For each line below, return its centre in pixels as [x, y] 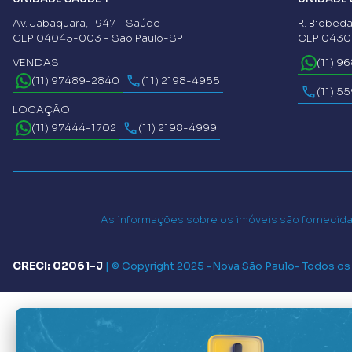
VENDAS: [37, 62]
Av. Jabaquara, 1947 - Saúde [86, 23]
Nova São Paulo [253, 266]
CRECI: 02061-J [58, 266]
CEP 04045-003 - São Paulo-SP [98, 38]
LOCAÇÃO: [42, 109]
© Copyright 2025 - [162, 266]
